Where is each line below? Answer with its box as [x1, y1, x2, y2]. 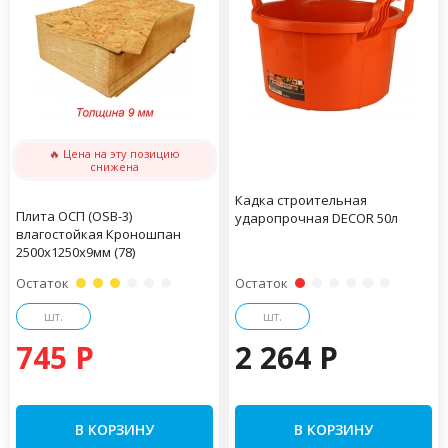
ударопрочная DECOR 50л [235, 209, 398, 227]
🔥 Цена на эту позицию [49, 146, 180, 161]
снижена [90, 159, 139, 174]
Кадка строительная [235, 191, 367, 209]
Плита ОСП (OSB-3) [16, 207, 132, 225]
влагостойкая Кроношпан [16, 225, 181, 243]
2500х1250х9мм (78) [16, 243, 135, 261]
